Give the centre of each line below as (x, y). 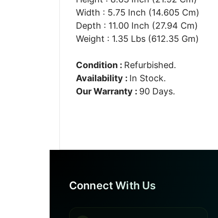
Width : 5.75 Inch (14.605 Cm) (137, 12)
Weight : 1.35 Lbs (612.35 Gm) (137, 38)
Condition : (100, 65)
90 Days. (157, 91)
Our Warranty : (107, 91)
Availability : (102, 78)
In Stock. (147, 78)
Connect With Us (113, 185)
